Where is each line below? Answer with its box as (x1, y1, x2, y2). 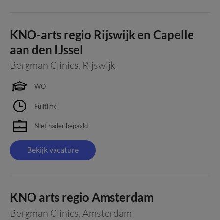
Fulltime (34, 102, 57, 110)
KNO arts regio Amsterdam (10, 190, 154, 204)
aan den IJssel (10, 42, 83, 56)
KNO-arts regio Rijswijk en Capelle (10, 27, 194, 42)
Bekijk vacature (27, 145, 79, 154)
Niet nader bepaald (34, 121, 88, 130)
